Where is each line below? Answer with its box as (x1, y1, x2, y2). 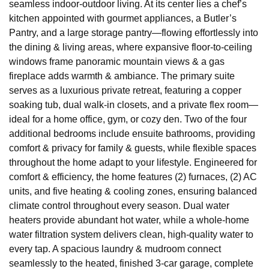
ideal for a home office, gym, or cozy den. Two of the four (9, 114, 247, 125)
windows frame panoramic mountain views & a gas (9, 56, 225, 67)
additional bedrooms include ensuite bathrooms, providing (9, 128, 255, 139)
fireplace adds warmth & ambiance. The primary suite (9, 71, 235, 82)
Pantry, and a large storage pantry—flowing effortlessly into (9, 28, 258, 38)
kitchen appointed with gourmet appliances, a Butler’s (9, 13, 237, 24)
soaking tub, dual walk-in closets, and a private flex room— (9, 100, 258, 110)
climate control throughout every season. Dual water (9, 201, 229, 211)
